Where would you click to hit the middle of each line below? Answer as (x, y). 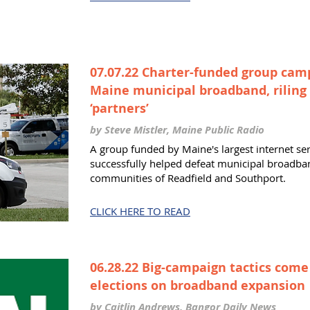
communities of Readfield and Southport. (188, 178)
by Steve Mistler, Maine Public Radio (177, 130)
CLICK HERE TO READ (140, 211)
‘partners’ (119, 108)
